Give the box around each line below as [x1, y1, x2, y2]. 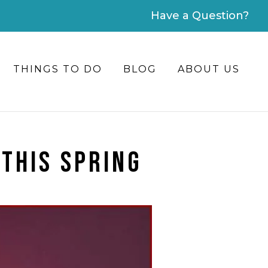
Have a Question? [151, 9, 249, 22]
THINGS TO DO [13, 63, 102, 75]
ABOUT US [178, 63, 240, 75]
